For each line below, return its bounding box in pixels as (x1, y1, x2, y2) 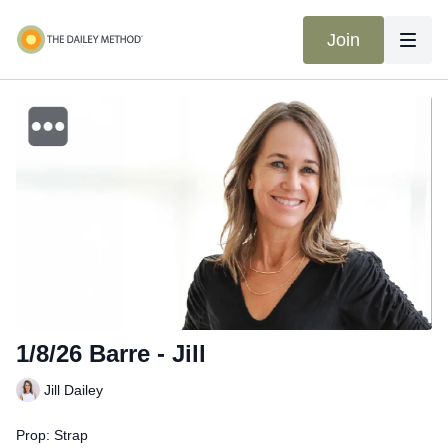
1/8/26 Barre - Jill (16, 339, 206, 367)
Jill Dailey (44, 382, 103, 399)
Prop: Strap (16, 426, 88, 443)
